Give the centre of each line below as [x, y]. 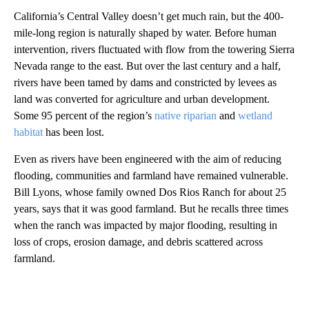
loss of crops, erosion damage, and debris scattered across [138, 241]
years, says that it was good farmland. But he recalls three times [151, 208]
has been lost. [73, 132]
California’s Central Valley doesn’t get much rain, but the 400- [149, 16]
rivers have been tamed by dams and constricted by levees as [145, 82]
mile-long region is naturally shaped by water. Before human [145, 32]
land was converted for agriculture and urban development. [142, 99]
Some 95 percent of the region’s [84, 115]
